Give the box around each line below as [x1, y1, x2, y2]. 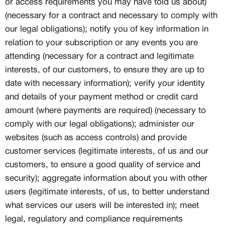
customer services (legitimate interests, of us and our [5, 148, 208, 155]
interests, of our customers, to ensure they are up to [5, 66, 204, 74]
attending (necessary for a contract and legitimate [5, 53, 194, 60]
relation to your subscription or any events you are [5, 39, 198, 47]
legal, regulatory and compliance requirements [5, 215, 183, 223]
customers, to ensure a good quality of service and [5, 161, 200, 169]
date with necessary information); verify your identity [5, 80, 205, 87]
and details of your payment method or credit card [5, 93, 198, 101]
